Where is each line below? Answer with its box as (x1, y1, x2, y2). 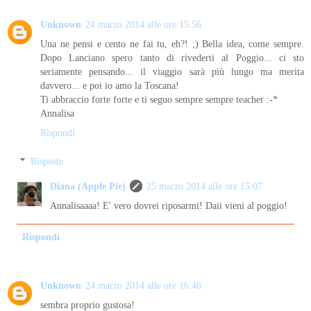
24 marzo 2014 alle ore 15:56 (85, 18, 201, 30)
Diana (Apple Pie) (50, 180, 126, 192)
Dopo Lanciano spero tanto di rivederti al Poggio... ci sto (40, 51, 304, 63)
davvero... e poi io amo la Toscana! (40, 79, 179, 91)
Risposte (31, 155, 64, 167)
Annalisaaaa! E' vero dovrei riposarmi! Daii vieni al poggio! (50, 200, 288, 212)
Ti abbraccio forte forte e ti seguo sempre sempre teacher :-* (40, 93, 278, 105)
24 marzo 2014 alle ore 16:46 (85, 280, 201, 292)
